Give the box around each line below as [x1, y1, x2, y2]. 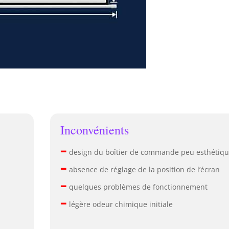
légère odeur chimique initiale [67, 199, 173, 210]
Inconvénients [60, 122, 129, 139]
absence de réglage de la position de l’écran [67, 165, 220, 175]
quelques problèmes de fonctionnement [67, 182, 208, 192]
